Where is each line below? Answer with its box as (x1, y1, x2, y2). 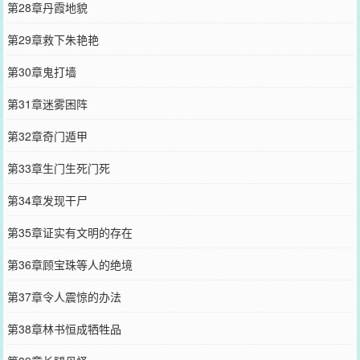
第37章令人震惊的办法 (6, 288, 121, 305)
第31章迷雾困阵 (6, 95, 88, 112)
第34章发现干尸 (6, 191, 88, 208)
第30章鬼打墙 (6, 63, 76, 80)
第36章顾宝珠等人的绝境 (6, 256, 133, 272)
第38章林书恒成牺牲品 (6, 320, 121, 337)
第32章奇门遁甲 (6, 127, 88, 144)
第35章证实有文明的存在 (6, 223, 133, 240)
